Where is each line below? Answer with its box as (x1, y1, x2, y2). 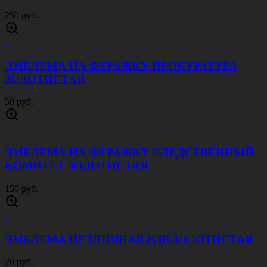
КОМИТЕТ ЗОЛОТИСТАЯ (5, 159, 148, 172)
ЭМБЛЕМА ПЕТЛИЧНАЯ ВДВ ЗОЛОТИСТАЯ (5, 232, 253, 246)
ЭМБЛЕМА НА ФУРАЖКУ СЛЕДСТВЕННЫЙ (5, 146, 254, 159)
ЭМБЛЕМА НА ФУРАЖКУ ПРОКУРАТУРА (5, 59, 237, 72)
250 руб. (5, 10, 38, 20)
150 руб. (5, 183, 38, 194)
